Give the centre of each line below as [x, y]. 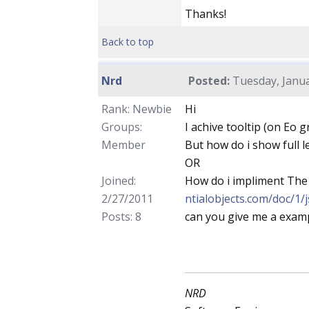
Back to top [128, 42]
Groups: [122, 127]
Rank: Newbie [137, 109]
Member [123, 145]
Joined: [119, 181]
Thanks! [206, 14]
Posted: [209, 81]
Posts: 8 [121, 217]
